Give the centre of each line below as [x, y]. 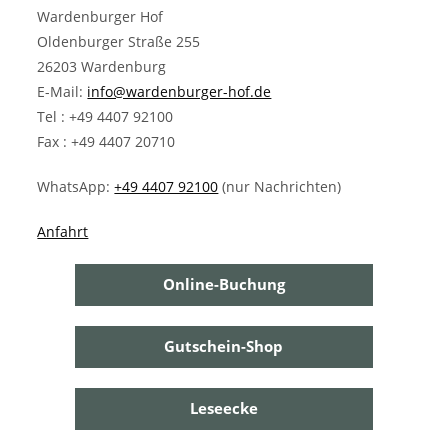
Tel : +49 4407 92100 [105, 116]
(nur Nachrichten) [280, 186]
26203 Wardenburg [102, 66]
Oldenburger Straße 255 [119, 41]
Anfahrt [63, 231]
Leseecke [223, 408]
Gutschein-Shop [224, 346]
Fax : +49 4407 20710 [106, 141]
